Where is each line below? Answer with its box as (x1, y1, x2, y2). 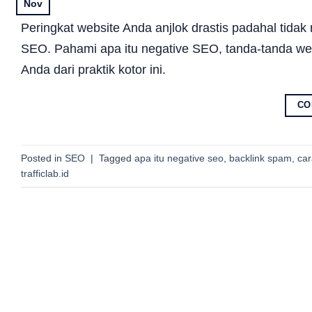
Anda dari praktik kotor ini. (21, 63, 166, 77)
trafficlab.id (21, 167, 69, 179)
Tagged (99, 152, 134, 164)
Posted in (21, 152, 65, 164)
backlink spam (229, 152, 292, 164)
